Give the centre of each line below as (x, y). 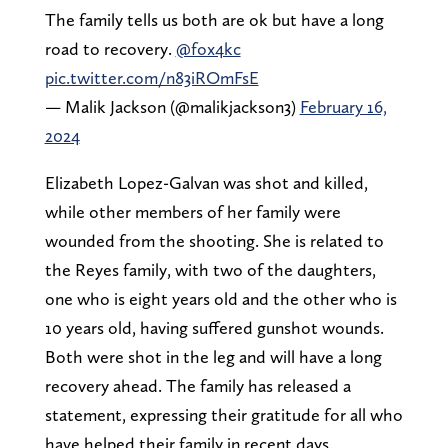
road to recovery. (110, 48)
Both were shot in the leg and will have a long (213, 356)
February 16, (343, 106)
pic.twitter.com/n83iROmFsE (151, 77)
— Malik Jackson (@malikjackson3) (172, 106)
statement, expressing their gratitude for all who (223, 414)
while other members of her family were (192, 211)
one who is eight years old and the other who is (220, 298)
